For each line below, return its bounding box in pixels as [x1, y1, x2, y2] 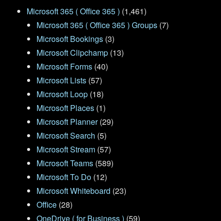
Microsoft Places [37, 102, 95, 114]
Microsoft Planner [37, 116, 98, 128]
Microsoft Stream [37, 144, 96, 155]
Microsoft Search [37, 130, 96, 142]
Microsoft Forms [37, 61, 93, 73]
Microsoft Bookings [37, 33, 104, 45]
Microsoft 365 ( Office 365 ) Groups [37, 19, 158, 31]
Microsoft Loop [37, 88, 88, 100]
